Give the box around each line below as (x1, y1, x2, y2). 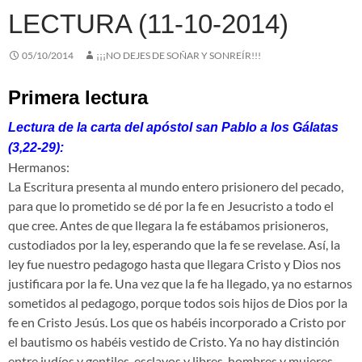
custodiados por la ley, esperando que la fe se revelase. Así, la (8, 237, 340, 253)
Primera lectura (8, 86, 148, 109)
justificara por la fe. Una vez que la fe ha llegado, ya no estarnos (8, 276, 352, 292)
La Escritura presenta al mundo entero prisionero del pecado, (8, 179, 343, 195)
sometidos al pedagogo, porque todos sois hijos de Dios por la (8, 295, 347, 311)
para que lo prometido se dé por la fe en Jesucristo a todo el (8, 198, 334, 214)
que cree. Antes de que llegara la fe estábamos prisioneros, (8, 217, 328, 234)
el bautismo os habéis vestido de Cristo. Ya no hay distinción (8, 334, 339, 350)
